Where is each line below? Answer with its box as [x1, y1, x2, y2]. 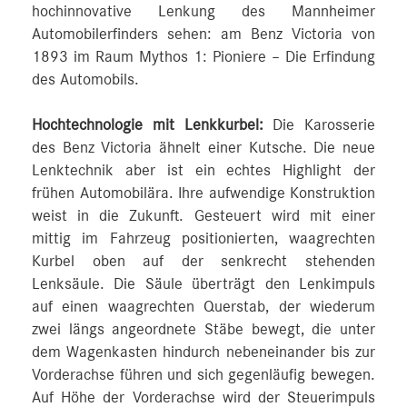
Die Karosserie [263, 117, 375, 134]
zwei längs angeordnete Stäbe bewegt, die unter [32, 322, 375, 338]
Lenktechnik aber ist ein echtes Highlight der [32, 163, 375, 179]
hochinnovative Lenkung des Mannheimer [32, 4, 375, 20]
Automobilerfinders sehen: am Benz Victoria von [32, 26, 375, 43]
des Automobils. [32, 72, 139, 88]
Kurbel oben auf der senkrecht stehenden [32, 253, 375, 270]
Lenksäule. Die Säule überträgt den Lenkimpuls [32, 276, 375, 293]
